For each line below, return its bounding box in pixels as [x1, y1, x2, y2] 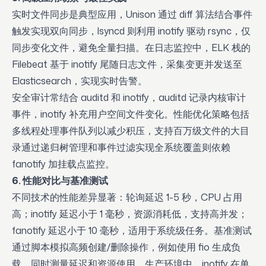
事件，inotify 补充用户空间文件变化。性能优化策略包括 [12, 107, 249, 121]
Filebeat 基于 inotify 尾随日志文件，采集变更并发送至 [12, 58, 242, 71]
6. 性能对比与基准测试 [12, 174, 108, 187]
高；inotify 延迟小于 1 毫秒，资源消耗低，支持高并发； [12, 207, 248, 220]
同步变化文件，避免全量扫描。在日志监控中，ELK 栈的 [12, 41, 251, 54]
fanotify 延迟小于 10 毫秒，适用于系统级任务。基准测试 [12, 224, 252, 237]
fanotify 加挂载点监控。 [12, 157, 115, 170]
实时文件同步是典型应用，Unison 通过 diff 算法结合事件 [12, 8, 252, 21]
